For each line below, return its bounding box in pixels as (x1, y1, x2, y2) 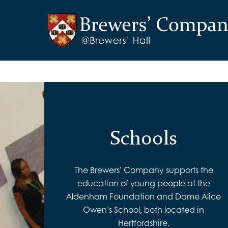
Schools (110, 127, 177, 150)
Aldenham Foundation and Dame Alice (66, 190, 221, 203)
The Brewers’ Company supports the (74, 164, 213, 176)
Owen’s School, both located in (83, 204, 204, 216)
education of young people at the (77, 177, 210, 189)
